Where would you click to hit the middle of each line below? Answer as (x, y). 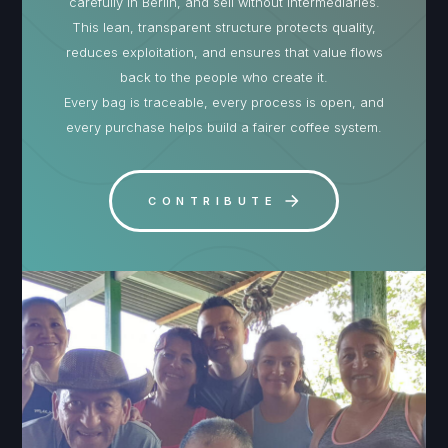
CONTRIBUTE (213, 201)
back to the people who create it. (224, 77)
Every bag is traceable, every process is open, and (224, 102)
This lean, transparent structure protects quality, (224, 27)
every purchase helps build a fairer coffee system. (224, 127)
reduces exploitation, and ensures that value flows (224, 52)
